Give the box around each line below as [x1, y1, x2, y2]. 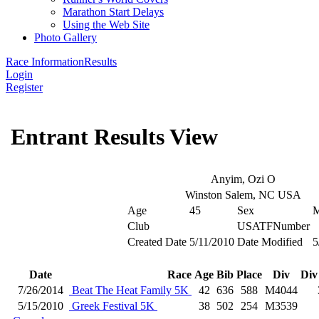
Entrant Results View [11, 124, 218, 150]
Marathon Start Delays [63, 6, 164, 18]
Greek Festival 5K [69, 300, 157, 312]
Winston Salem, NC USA [184, 189, 301, 201]
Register [6, 81, 43, 93]
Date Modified [237, 236, 303, 248]
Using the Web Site [63, 19, 150, 31]
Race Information [6, 56, 84, 68]
